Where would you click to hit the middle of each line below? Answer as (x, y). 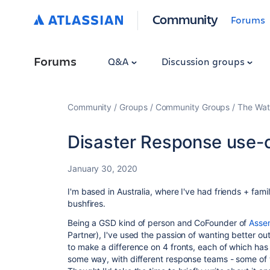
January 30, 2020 (102, 168)
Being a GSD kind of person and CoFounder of (159, 223)
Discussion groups (204, 61)
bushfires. (87, 203)
